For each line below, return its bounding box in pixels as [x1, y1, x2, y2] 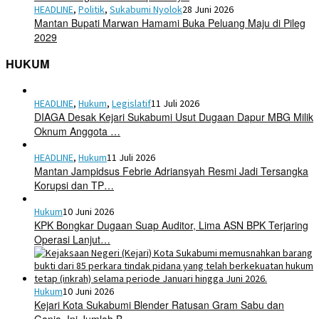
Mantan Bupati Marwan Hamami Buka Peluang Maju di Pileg [34, 15, 305, 30]
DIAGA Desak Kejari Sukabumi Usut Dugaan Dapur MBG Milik [34, 109, 313, 124]
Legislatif [112, 96, 151, 110]
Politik [78, 2, 105, 16]
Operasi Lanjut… [34, 231, 110, 246]
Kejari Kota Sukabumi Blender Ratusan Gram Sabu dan [34, 297, 284, 312]
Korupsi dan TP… [34, 177, 114, 192]
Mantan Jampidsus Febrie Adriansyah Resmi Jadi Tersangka [34, 163, 308, 178]
